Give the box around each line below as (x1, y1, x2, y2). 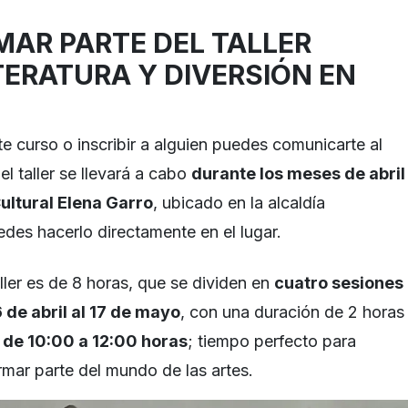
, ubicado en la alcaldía (153, 192, 325, 212)
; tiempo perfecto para (188, 331, 356, 351)
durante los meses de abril (191, 163, 405, 183)
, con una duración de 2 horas (180, 301, 404, 321)
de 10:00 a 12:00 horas (3, 331, 188, 351)
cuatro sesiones (274, 272, 403, 292)
